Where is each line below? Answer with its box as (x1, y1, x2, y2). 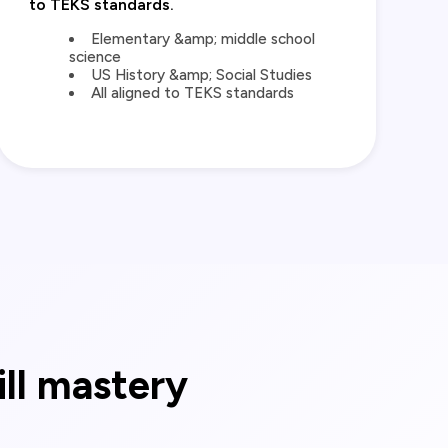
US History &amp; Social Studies (90, 66, 312, 85)
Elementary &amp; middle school (90, 30, 315, 49)
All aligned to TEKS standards (90, 84, 294, 103)
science (69, 48, 122, 67)
